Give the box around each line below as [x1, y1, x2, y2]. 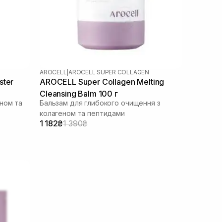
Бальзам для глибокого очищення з [40, 98, 161, 107]
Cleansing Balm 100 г [40, 88, 118, 99]
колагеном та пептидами [40, 109, 125, 117]
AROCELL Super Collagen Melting [40, 76, 165, 87]
